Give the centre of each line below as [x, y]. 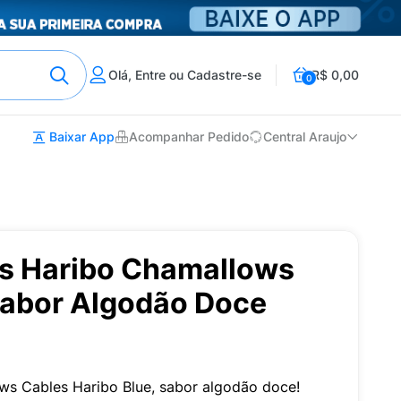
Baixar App [80, 137]
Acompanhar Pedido [189, 137]
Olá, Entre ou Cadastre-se [185, 75]
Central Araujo [305, 137]
